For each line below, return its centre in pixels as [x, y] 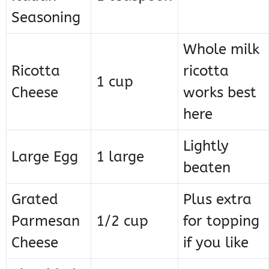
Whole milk [221, 50]
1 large [120, 157]
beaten [207, 168]
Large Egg [45, 157]
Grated [35, 200]
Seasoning [46, 18]
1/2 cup [122, 221]
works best [220, 93]
